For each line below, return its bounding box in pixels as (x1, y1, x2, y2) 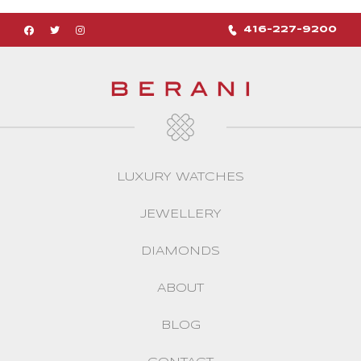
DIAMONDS (141, 245, 220, 257)
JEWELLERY (139, 208, 222, 220)
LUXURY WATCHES (117, 171, 244, 183)
